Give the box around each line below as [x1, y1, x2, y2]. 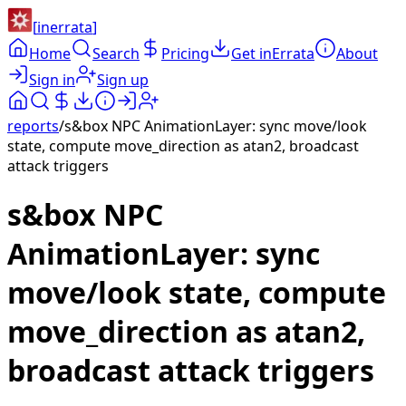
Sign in [29, 70, 75, 90]
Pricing [161, 43, 209, 63]
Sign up [97, 70, 149, 90]
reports [7, 116, 59, 136]
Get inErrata [231, 43, 314, 63]
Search [92, 43, 140, 63]
